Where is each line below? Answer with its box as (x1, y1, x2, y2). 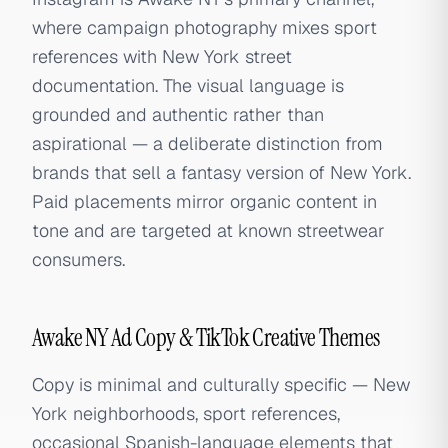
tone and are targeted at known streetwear (32, 219, 385, 242)
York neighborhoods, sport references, (32, 402, 340, 425)
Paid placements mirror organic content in (32, 190, 377, 213)
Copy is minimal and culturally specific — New (32, 373, 410, 396)
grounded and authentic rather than (32, 103, 324, 126)
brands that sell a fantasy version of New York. (32, 161, 411, 184)
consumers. (32, 248, 125, 271)
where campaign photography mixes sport (32, 16, 377, 39)
